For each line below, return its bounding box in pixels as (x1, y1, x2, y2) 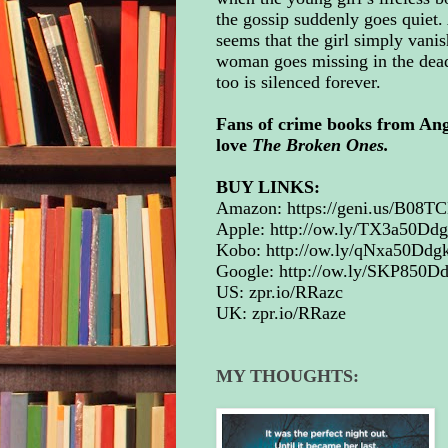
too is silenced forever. (215, 72, 381, 93)
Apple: (215, 219, 270, 240)
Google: (215, 261, 279, 282)
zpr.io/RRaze (251, 303, 346, 324)
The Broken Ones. (246, 135, 389, 156)
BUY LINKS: (215, 177, 320, 198)
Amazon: (215, 198, 287, 219)
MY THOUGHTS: (215, 366, 359, 387)
